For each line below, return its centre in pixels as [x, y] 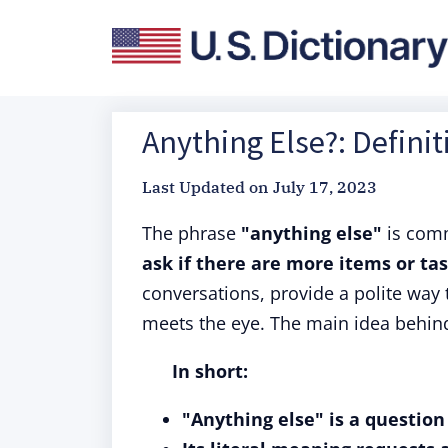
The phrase [191, 233]
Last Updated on [205, 187]
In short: [210, 371]
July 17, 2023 [325, 187]
